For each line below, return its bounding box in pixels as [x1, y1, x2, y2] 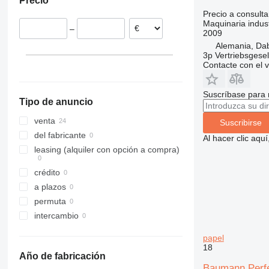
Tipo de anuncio [19, 97, 93, 107]
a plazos [34, 182, 66, 192]
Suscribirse [219, 118, 262, 128]
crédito [34, 168, 60, 178]
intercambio [34, 211, 79, 221]
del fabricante [34, 130, 86, 141]
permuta [34, 196, 66, 207]
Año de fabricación [19, 251, 106, 262]
